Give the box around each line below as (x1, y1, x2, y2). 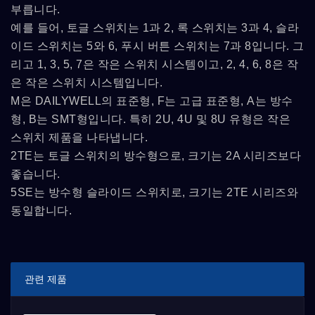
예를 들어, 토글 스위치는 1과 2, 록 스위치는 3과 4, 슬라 (11, 22, 299, 34)
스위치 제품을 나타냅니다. (11, 131, 148, 143)
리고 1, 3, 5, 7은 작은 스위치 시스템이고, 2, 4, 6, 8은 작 (11, 58, 298, 70)
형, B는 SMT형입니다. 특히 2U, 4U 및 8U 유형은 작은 (11, 113, 290, 125)
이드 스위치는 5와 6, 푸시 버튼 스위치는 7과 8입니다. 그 (11, 40, 304, 52)
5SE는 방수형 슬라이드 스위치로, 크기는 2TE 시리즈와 (11, 186, 298, 198)
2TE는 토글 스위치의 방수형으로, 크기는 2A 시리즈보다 (11, 150, 301, 162)
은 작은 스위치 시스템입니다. (11, 77, 162, 89)
